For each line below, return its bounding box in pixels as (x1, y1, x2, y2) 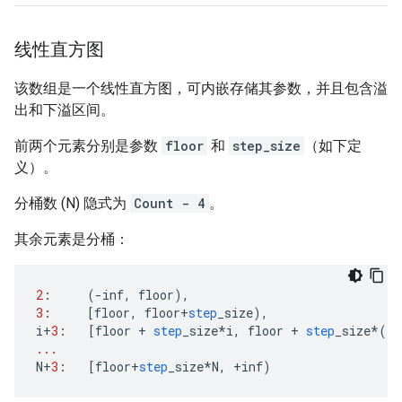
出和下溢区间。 (14, 101, 115, 119)
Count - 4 (134, 195, 205, 213)
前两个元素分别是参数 (14, 137, 162, 155)
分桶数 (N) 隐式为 (14, 195, 130, 213)
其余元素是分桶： (14, 231, 129, 249)
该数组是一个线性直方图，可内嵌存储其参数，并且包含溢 (14, 80, 388, 98)
